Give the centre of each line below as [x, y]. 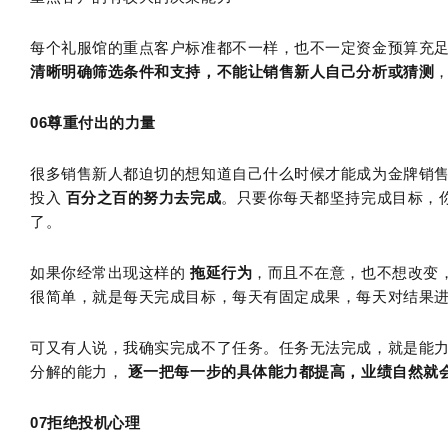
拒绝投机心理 [94, 423]
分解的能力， [79, 372]
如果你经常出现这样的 [110, 273]
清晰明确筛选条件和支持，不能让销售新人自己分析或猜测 [232, 72]
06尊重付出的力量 [93, 123]
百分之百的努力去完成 [143, 198]
